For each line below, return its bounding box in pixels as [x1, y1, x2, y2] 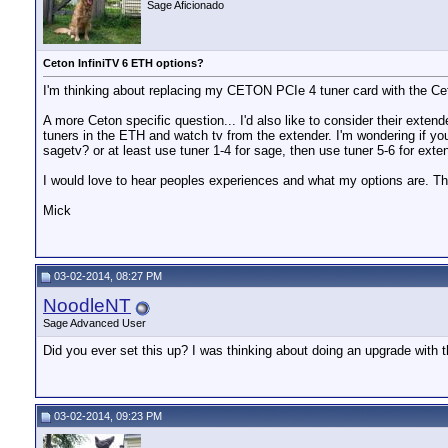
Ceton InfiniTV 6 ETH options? [43, 57, 204, 69]
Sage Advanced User [43, 317, 146, 329]
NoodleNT [43, 295, 131, 316]
